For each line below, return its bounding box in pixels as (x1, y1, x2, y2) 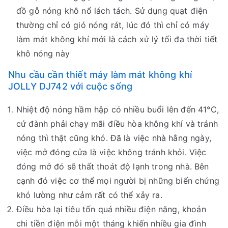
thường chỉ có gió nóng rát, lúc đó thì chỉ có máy (16, 20, 209, 31)
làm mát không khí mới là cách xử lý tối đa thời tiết (16, 34, 218, 45)
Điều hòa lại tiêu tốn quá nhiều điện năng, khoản (16, 204, 206, 215)
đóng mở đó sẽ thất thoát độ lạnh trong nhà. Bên (16, 161, 209, 172)
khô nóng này (16, 48, 70, 59)
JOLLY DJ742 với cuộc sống (8, 81, 133, 92)
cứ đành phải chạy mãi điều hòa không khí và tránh (16, 119, 218, 129)
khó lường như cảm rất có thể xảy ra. (16, 190, 162, 201)
